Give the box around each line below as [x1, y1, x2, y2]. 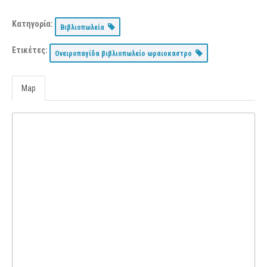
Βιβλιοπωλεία [60, 23, 108, 32]
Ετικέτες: [12, 45, 48, 55]
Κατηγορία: [12, 19, 53, 29]
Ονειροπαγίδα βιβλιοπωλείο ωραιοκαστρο [55, 49, 195, 58]
